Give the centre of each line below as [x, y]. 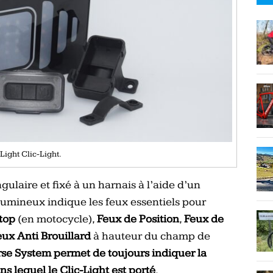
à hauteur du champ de [151, 236]
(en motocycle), [56, 219]
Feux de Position [138, 219]
